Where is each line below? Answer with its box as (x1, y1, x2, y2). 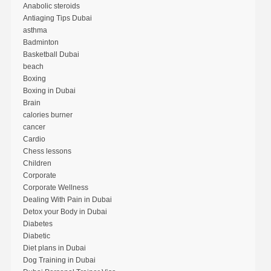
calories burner (22, 110, 73, 119)
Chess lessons (22, 146, 71, 155)
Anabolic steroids (22, 1, 80, 10)
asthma (22, 25, 47, 34)
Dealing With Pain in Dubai (22, 195, 112, 204)
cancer (22, 122, 45, 131)
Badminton (22, 38, 59, 47)
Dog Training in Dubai (22, 255, 96, 264)
